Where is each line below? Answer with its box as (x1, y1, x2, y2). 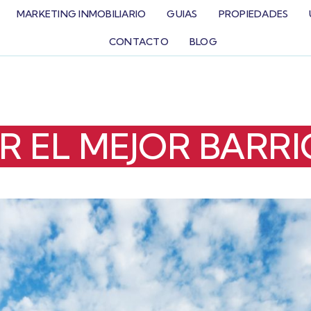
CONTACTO (108, 35, 169, 48)
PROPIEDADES (218, 8, 289, 20)
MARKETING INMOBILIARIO (16, 8, 146, 20)
